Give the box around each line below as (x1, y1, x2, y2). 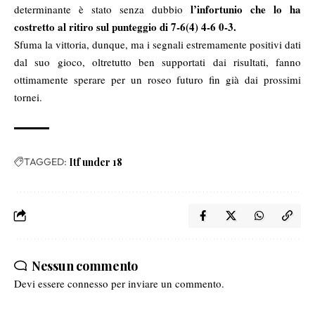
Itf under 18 (69, 155, 122, 169)
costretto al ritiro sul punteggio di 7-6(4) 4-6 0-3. (14, 19, 236, 35)
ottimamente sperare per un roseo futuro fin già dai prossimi (14, 72, 301, 87)
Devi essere (14, 276, 67, 291)
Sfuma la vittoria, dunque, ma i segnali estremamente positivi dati (14, 37, 301, 52)
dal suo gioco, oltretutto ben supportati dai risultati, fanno (14, 55, 301, 70)
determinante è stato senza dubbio (14, 2, 191, 17)
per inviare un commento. (108, 276, 224, 291)
